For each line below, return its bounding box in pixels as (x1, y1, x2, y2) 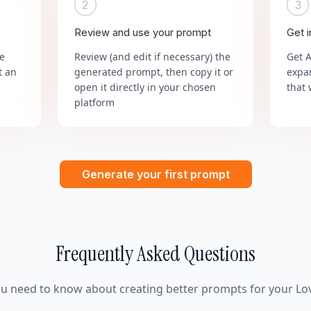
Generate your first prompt (81, 167, 230, 181)
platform (74, 96, 115, 109)
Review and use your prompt (74, 26, 211, 39)
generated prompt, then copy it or (74, 65, 233, 78)
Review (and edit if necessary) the (74, 50, 230, 63)
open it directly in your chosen (74, 81, 216, 94)
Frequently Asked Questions (56, 240, 255, 267)
